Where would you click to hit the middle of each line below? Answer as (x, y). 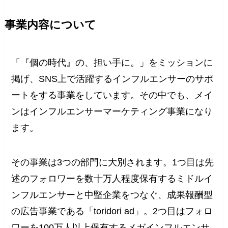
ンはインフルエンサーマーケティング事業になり (112, 112)
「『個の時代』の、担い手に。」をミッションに (112, 63)
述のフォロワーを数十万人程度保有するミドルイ (112, 179)
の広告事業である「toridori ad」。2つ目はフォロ (112, 211)
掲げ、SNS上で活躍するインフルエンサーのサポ (112, 79)
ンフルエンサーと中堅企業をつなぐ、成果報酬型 (112, 195)
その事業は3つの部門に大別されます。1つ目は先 (113, 163)
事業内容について (50, 25)
